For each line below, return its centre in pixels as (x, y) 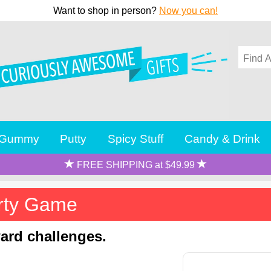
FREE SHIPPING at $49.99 (135, 165)
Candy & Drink (223, 138)
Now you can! (188, 11)
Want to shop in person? (106, 11)
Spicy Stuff (136, 138)
